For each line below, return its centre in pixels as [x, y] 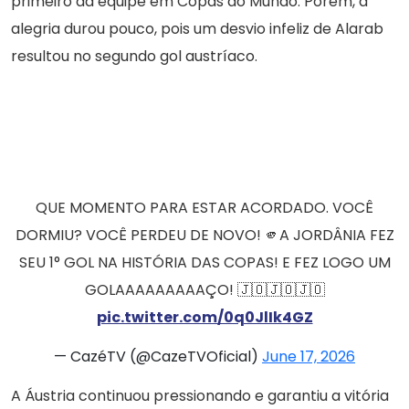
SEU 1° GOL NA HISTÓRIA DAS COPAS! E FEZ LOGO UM [204, 263]
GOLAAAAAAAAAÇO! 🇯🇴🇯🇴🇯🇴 [204, 290]
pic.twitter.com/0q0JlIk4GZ [204, 318]
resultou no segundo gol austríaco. [134, 57]
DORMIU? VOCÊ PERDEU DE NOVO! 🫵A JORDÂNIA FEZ [204, 236]
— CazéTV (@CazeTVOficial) [158, 357]
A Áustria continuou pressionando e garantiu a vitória [200, 396]
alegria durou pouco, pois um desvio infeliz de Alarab [197, 29]
